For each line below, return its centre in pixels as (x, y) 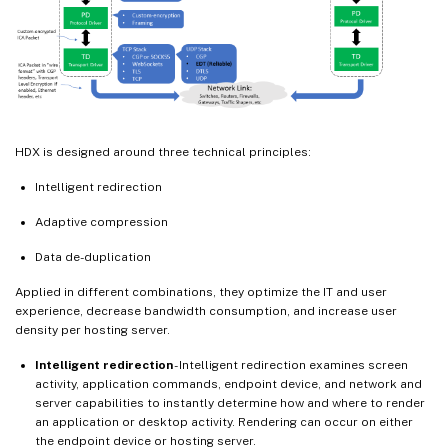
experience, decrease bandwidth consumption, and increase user (206, 310)
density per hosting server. (92, 329)
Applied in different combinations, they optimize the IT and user (201, 291)
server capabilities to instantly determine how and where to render (230, 402)
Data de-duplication (93, 256)
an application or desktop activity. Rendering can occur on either (224, 421)
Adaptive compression (101, 221)
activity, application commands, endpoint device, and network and (228, 383)
